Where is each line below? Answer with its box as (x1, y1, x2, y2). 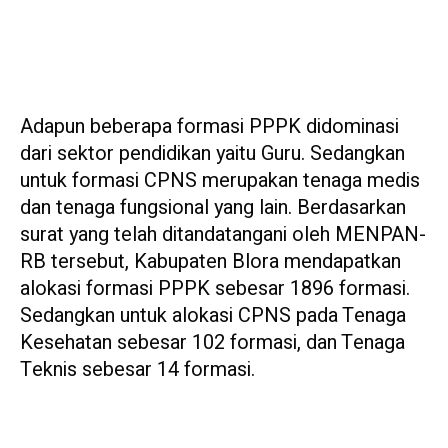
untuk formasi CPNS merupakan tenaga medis (20, 165, 420, 195)
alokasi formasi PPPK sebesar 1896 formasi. (20, 273, 410, 303)
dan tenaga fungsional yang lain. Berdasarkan (20, 192, 406, 222)
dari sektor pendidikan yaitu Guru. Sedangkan (20, 138, 405, 168)
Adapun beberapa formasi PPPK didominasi (20, 111, 399, 141)
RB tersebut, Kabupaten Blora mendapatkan (20, 246, 401, 276)
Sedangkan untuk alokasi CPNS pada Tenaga (20, 300, 406, 330)
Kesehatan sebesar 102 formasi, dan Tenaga (20, 327, 405, 357)
